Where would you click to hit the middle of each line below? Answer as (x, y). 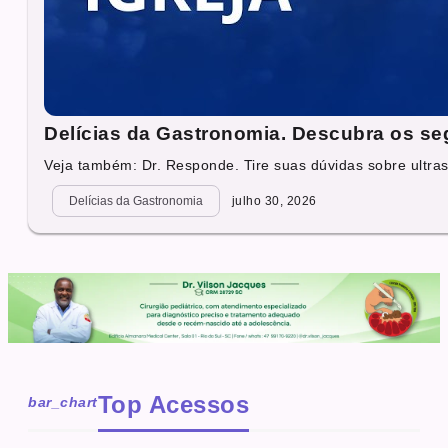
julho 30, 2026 (272, 201)
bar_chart (63, 402)
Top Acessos (173, 405)
